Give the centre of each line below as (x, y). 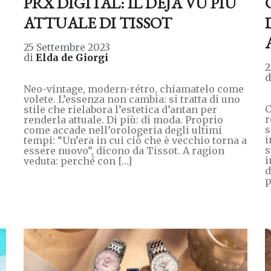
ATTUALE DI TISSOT (97, 23)
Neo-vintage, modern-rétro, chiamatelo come (133, 89)
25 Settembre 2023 (67, 47)
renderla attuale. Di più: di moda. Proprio (123, 119)
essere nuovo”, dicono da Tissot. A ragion (124, 150)
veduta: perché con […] (77, 161)
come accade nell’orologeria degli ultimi (122, 130)
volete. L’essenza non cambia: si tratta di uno (132, 99)
